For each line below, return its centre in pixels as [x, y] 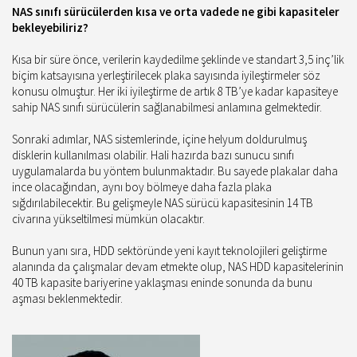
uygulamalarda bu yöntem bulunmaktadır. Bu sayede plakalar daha [175, 171]
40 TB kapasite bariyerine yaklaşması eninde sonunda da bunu [162, 282]
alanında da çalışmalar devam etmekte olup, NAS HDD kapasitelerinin [178, 267]
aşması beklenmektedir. [67, 298]
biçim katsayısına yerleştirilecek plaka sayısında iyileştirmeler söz [166, 75]
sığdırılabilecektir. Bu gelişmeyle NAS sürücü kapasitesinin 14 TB [163, 203]
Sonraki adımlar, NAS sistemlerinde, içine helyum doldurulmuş [159, 139]
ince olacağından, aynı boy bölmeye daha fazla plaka [142, 187]
